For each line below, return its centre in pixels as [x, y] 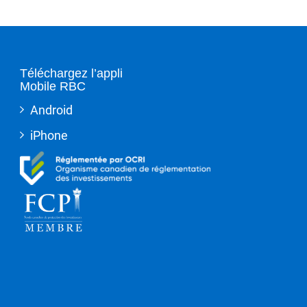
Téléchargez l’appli [71, 73]
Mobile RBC [52, 86]
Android [51, 110]
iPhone [49, 135]
